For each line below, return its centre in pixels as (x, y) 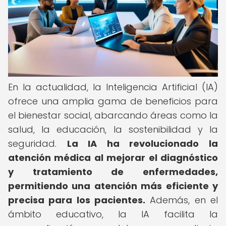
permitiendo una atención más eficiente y (113, 186)
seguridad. (38, 144)
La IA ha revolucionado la (143, 144)
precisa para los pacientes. (77, 200)
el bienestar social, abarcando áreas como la (113, 115)
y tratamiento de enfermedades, (113, 172)
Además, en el (182, 200)
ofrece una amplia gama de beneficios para (113, 101)
